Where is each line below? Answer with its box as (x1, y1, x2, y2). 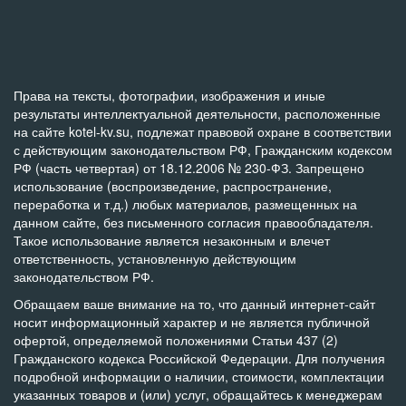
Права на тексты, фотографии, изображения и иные (14, 86, 325, 104)
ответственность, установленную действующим (14, 249, 296, 267)
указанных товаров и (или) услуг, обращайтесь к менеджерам (14, 385, 382, 403)
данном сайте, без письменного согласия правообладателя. (14, 213, 373, 231)
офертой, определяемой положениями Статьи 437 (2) (14, 331, 338, 349)
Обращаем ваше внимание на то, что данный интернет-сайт (14, 295, 375, 313)
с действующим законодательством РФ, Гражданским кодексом (14, 140, 392, 159)
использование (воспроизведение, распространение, (14, 177, 332, 195)
